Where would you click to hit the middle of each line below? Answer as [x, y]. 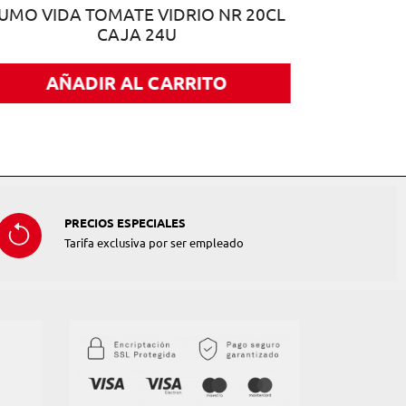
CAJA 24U [136, 35]
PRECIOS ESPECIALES [125, 223]
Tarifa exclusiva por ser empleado [154, 243]
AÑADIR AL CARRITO [136, 83]
